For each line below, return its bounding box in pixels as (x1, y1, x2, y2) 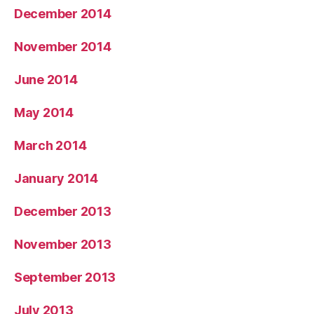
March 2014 (14, 137, 87, 153)
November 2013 (14, 236, 111, 252)
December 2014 (14, 6, 111, 21)
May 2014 (14, 104, 74, 120)
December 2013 (14, 203, 111, 219)
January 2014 (14, 170, 98, 186)
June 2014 (14, 71, 78, 87)
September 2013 (14, 269, 116, 285)
